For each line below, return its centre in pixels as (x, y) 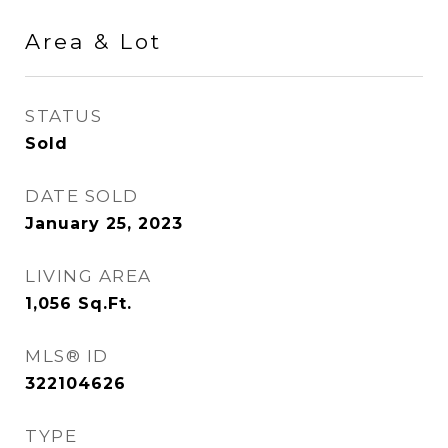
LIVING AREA (88, 276)
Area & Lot (93, 41)
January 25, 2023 (104, 223)
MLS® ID (67, 356)
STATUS (63, 116)
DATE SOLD (82, 196)
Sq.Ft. (105, 303)
